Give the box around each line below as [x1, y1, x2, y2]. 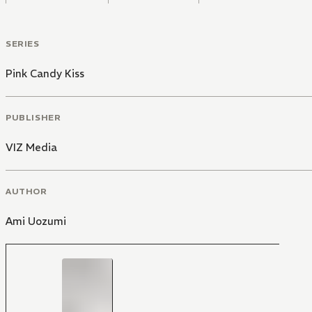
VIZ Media [6, 140, 57, 154]
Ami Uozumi [6, 214, 66, 228]
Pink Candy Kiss [6, 67, 84, 81]
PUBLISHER [6, 111, 61, 123]
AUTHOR [6, 185, 47, 196]
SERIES [6, 38, 40, 49]
